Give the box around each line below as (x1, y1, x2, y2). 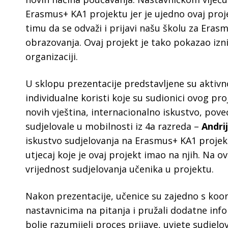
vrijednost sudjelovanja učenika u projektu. (25, 163, 214, 175)
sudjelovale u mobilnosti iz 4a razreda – (25, 120, 202, 132)
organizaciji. (25, 50, 78, 63)
